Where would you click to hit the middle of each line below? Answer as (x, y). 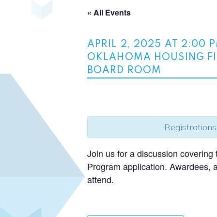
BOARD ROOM (124, 71)
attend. (101, 179)
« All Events (109, 12)
